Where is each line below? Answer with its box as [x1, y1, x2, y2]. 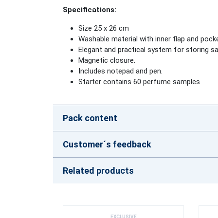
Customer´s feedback [63, 139, 151, 150]
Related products [63, 165, 134, 176]
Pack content [63, 113, 117, 124]
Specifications [63, 5, 114, 15]
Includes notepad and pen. [78, 67, 163, 76]
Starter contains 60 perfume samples [78, 77, 200, 87]
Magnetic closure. [78, 56, 137, 65]
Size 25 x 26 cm [78, 24, 129, 33]
